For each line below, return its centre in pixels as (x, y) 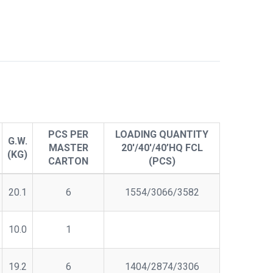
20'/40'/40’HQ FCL (162, 148)
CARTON (68, 161)
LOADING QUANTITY (162, 134)
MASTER (68, 148)
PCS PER (68, 134)
